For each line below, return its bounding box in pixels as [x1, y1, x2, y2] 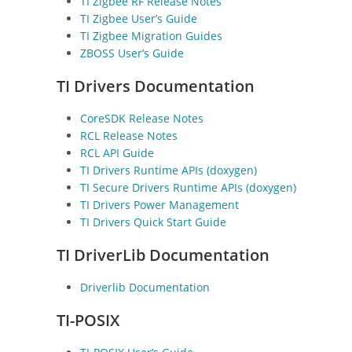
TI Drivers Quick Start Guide [80, 214, 226, 229]
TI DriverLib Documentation [57, 244, 269, 266]
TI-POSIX [57, 309, 119, 331]
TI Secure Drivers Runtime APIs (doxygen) [80, 179, 296, 195]
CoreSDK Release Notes [80, 110, 203, 126]
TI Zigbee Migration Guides [80, 27, 222, 43]
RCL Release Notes [80, 127, 178, 143]
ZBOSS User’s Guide [80, 45, 184, 60]
